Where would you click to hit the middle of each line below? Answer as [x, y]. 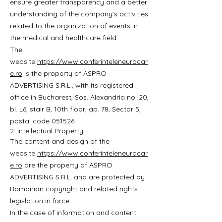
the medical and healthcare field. [64, 38]
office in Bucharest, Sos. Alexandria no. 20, [79, 97]
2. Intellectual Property [47, 131]
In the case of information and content [73, 213]
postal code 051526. [43, 121]
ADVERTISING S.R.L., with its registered [72, 85]
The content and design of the [60, 141]
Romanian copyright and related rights [74, 189]
